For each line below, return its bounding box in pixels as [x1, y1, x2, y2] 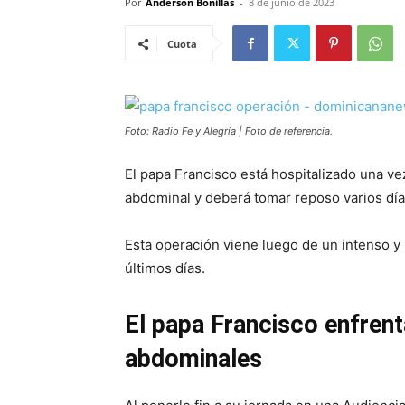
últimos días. [125, 259, 205, 277]
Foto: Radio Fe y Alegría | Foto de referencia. [125, 125, 333, 137]
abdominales [125, 344, 262, 373]
